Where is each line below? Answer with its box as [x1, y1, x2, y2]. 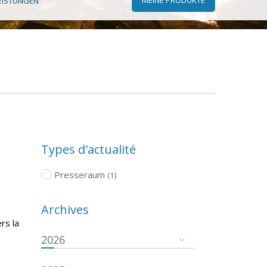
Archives [41, 201, 89, 218]
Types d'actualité [41, 141, 136, 157]
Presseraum [54, 168, 105, 181]
